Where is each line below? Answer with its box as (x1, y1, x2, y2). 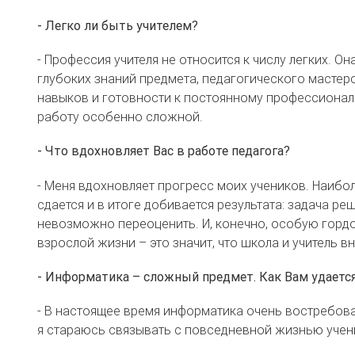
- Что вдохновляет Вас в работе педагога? (37, 143, 290, 159)
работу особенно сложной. (37, 109, 203, 125)
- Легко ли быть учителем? (37, 17, 198, 33)
